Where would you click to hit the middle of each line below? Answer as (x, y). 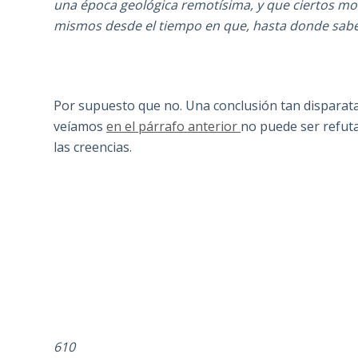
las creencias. (93, 147)
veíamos (80, 127)
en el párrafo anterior (174, 127)
